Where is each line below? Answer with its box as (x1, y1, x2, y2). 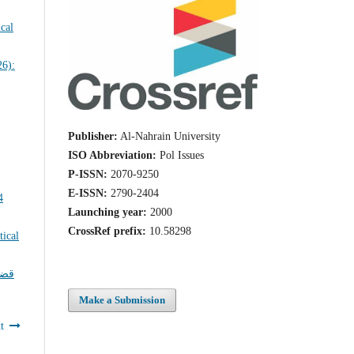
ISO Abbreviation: (68, 149, 156, 161)
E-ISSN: (68, 186, 107, 199)
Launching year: (68, 205, 147, 218)
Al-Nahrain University (118, 130, 220, 142)
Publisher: (68, 130, 118, 142)
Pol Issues (156, 149, 204, 161)
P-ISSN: (68, 168, 107, 180)
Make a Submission (79, 293, 166, 306)
